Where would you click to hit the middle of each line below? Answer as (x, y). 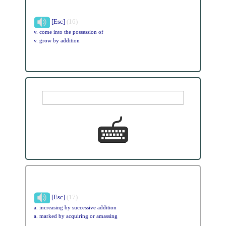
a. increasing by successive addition (75, 207)
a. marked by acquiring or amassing (75, 216)
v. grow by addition (56, 40)
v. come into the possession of (68, 32)
